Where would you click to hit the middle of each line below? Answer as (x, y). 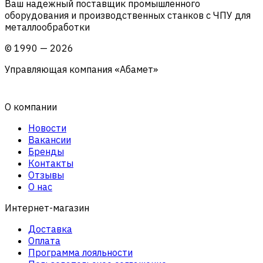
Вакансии (50, 139)
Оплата (44, 240)
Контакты (51, 163)
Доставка (50, 229)
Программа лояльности (80, 252)
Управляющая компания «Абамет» (81, 69)
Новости (47, 128)
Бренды (46, 151)
